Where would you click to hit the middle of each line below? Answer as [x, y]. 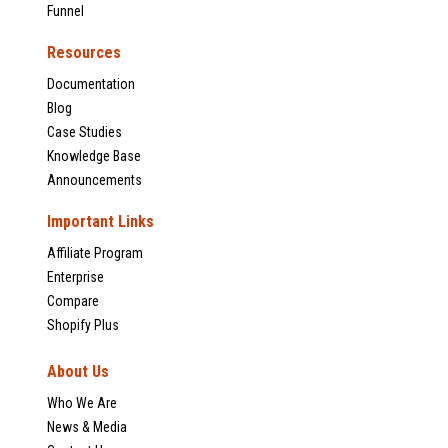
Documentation [91, 84]
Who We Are [82, 403]
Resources [84, 53]
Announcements [94, 180]
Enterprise [75, 277]
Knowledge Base [94, 156]
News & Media [87, 427]
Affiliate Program [95, 253]
